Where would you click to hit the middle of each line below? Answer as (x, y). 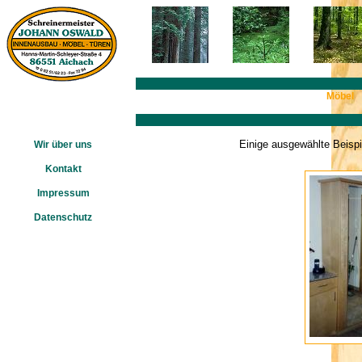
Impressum (63, 193)
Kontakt (63, 169)
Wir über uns (63, 145)
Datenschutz (63, 217)
